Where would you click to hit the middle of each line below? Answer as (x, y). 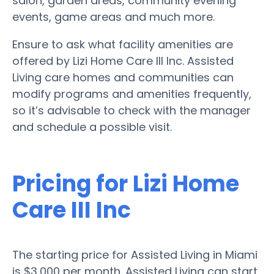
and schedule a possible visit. (92, 127)
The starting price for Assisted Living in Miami (135, 254)
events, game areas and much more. (113, 17)
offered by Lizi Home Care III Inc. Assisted (123, 61)
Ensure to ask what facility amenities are (123, 44)
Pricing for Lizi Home (126, 183)
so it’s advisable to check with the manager (131, 110)
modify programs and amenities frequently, (132, 94)
